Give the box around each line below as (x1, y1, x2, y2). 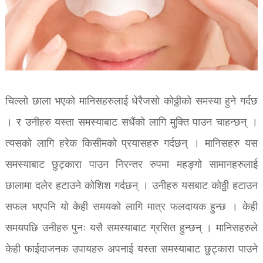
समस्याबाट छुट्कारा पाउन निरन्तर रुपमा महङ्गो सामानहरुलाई (5, 157, 258, 174)
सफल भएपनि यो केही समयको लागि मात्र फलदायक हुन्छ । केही (5, 199, 258, 217)
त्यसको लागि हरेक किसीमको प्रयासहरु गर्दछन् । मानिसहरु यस (5, 136, 258, 153)
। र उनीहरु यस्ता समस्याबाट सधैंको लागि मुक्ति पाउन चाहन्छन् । (5, 114, 258, 132)
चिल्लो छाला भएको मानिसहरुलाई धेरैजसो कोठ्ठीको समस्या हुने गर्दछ (5, 93, 258, 111)
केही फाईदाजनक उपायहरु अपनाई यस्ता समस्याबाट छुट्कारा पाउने (5, 241, 258, 259)
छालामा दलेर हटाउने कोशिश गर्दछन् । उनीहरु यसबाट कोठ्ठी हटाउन (5, 178, 258, 195)
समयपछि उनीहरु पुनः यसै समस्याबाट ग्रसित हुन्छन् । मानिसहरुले (5, 220, 258, 238)
